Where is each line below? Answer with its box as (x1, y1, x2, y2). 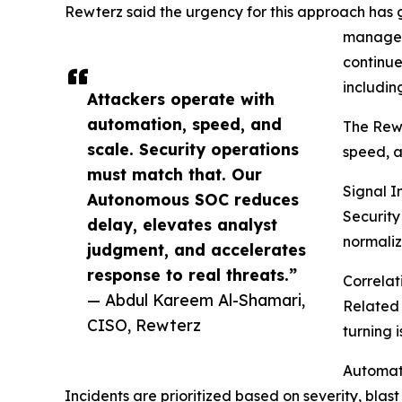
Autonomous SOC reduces (87, 189, 299, 210)
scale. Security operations (87, 139, 299, 160)
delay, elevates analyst (87, 214, 277, 235)
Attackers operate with (87, 89, 275, 109)
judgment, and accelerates (87, 240, 306, 260)
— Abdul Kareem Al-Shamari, (87, 290, 305, 310)
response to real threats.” (87, 265, 297, 285)
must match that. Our (87, 164, 262, 185)
